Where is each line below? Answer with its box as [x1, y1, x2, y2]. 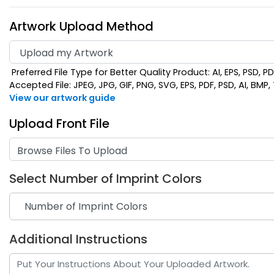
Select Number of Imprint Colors [9, 169, 202, 187]
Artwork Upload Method [9, 18, 154, 35]
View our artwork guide [9, 92, 116, 105]
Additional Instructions [9, 230, 147, 248]
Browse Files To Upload [17, 144, 127, 158]
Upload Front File [9, 115, 109, 133]
